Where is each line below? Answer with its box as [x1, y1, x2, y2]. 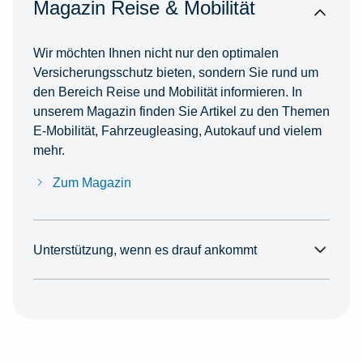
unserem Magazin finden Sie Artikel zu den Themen [32, 104, 330, 119]
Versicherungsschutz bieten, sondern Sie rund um [32, 65, 318, 80]
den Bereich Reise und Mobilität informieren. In [32, 84, 302, 100]
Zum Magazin [52, 175, 131, 190]
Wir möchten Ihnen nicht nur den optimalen [32, 45, 279, 61]
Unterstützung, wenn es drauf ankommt [32, 242, 257, 258]
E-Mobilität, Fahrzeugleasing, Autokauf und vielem [32, 123, 322, 139]
